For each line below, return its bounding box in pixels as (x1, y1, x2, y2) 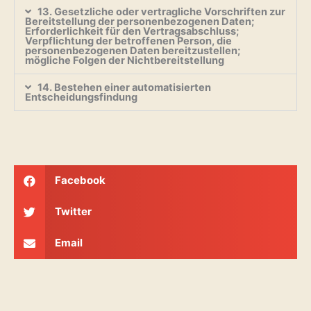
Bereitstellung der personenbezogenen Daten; (25, 15, 254, 28)
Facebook (54, 174, 106, 187)
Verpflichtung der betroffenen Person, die (25, 34, 232, 47)
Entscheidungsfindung (25, 90, 137, 103)
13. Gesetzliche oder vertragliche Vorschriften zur (37, 5, 285, 18)
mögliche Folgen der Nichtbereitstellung (25, 53, 224, 67)
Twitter (54, 205, 92, 219)
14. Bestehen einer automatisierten (37, 81, 211, 94)
